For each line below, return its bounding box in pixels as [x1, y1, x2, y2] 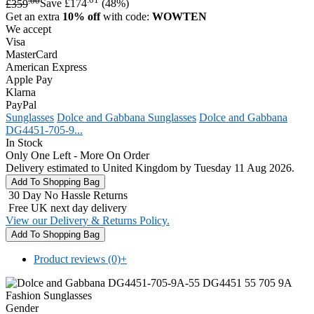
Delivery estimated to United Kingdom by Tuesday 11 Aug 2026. [6, 161, 294, 174]
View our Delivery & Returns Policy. [6, 214, 170, 226]
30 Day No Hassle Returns [8, 189, 128, 201]
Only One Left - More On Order [6, 149, 149, 161]
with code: [100, 10, 152, 22]
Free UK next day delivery [8, 201, 127, 214]
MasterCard [6, 48, 57, 60]
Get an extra [6, 10, 62, 22]
